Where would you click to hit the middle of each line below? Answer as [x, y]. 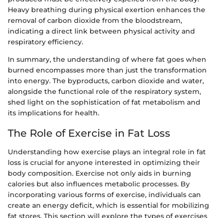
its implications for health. [54, 113]
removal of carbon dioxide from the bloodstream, [95, 20]
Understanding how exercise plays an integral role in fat [107, 152]
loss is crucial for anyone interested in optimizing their [104, 162]
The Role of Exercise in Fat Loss [89, 133]
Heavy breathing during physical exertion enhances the [107, 10]
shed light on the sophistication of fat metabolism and [104, 102]
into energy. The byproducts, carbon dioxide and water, [106, 81]
